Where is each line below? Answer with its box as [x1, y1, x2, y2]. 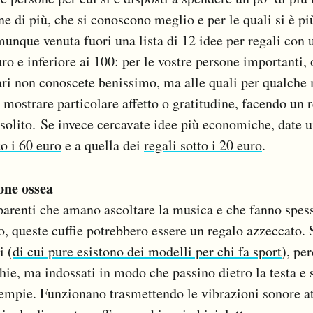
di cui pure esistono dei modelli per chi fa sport [13, 241, 282, 261]
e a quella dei [61, 135, 144, 154]
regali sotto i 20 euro [144, 135, 262, 154]
